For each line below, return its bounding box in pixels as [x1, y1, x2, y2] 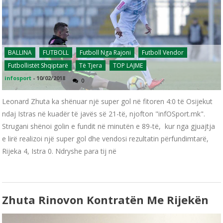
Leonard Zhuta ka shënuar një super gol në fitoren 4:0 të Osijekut [2, 97, 213, 107]
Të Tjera [79, 61, 103, 70]
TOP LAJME [113, 61, 143, 70]
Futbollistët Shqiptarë [8, 61, 69, 70]
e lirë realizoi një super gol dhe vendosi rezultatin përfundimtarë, [2, 134, 209, 144]
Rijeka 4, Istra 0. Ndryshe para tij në [2, 146, 117, 156]
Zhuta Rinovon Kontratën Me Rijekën [2, 192, 209, 208]
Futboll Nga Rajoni [80, 48, 131, 57]
